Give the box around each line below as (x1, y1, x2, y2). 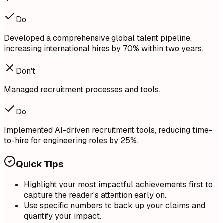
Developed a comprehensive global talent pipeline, (4, 32, 192, 43)
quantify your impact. (24, 211, 101, 222)
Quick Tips (16, 157, 64, 170)
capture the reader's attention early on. (24, 190, 166, 201)
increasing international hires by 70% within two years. (4, 43, 203, 54)
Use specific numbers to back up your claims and (24, 200, 205, 211)
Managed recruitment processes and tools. (4, 84, 160, 95)
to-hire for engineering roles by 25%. (4, 135, 138, 146)
